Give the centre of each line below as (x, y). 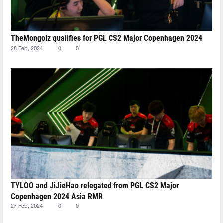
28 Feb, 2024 (27, 49)
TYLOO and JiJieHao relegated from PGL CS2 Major (95, 185)
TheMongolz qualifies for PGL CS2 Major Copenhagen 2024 (107, 38)
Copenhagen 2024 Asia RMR (57, 196)
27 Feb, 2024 (27, 206)
